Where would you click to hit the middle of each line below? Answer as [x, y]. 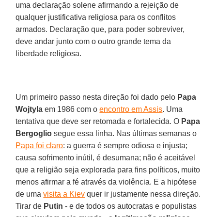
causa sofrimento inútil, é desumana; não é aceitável [106, 157]
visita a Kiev [64, 194]
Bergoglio [34, 133]
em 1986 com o [71, 109]
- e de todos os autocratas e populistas [130, 206]
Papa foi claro [39, 145]
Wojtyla [29, 109]
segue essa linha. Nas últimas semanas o [124, 133]
